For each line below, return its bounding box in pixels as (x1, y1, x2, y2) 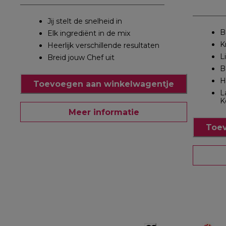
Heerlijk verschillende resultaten (47, 41, 159, 50)
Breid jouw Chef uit (47, 53, 115, 63)
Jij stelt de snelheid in (47, 17, 122, 26)
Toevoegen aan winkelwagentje (33, 79, 174, 89)
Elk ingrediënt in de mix (47, 29, 130, 38)
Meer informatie (68, 107, 139, 117)
